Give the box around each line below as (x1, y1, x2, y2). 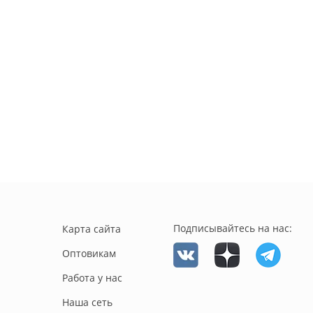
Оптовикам (61, 247, 116, 261)
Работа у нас (61, 271, 122, 285)
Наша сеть (61, 296, 112, 310)
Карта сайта (61, 222, 121, 236)
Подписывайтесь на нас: (173, 221, 292, 235)
